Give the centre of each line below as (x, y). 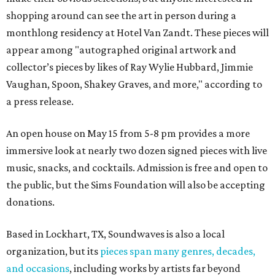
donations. (30, 202)
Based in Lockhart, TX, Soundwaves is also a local (115, 234)
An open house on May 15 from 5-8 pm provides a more (128, 133)
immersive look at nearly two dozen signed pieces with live (137, 150)
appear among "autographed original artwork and (121, 50)
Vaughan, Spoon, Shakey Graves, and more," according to (134, 84)
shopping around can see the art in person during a (121, 15)
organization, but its (53, 251)
